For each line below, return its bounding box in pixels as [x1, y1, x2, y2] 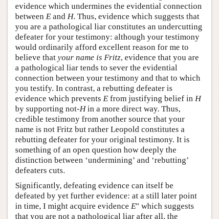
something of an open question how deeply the [15, 145, 176, 155]
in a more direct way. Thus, [86, 104, 180, 114]
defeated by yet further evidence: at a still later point [15, 191, 197, 201]
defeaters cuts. [15, 166, 65, 175]
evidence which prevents [15, 94, 103, 104]
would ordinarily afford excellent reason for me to [15, 43, 189, 52]
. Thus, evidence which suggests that [73, 12, 199, 22]
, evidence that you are [121, 53, 199, 63]
